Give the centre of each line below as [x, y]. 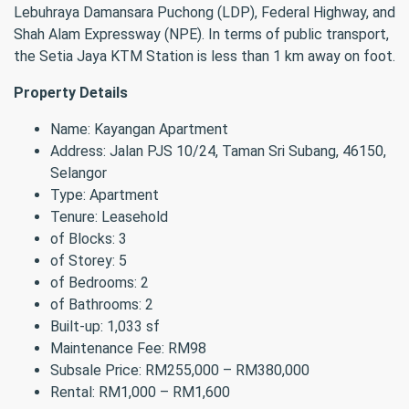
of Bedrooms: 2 [100, 283]
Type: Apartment [105, 195]
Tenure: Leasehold [109, 217]
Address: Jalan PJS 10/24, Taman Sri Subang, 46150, [218, 151]
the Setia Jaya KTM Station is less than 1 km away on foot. [204, 56]
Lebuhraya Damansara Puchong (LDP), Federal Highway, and [204, 12]
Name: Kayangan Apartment [139, 129]
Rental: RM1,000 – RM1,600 [140, 392]
